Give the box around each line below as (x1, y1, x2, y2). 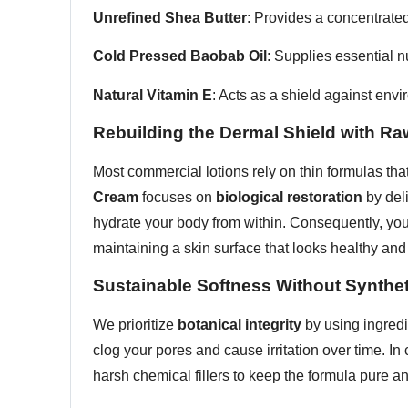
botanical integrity (178, 317, 301, 333)
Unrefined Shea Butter (93, 9, 247, 25)
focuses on (138, 189, 216, 206)
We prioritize (93, 317, 178, 333)
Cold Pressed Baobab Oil (93, 48, 267, 65)
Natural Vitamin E (93, 87, 212, 103)
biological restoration (216, 189, 362, 206)
